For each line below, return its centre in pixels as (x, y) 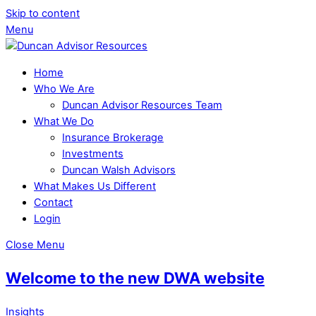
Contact (53, 202)
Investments (93, 153)
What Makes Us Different (95, 186)
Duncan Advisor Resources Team (142, 105)
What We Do (64, 121)
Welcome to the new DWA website (135, 278)
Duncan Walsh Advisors (119, 170)
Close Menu (35, 245)
